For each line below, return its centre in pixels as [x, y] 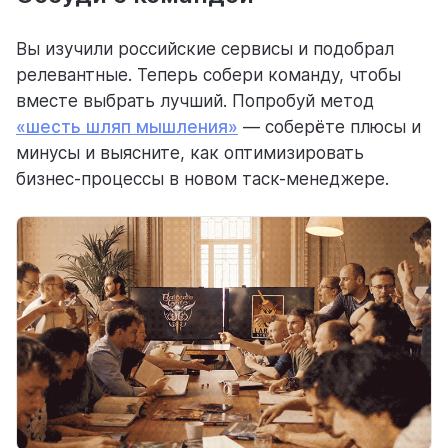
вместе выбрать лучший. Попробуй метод [195, 101]
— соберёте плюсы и [329, 127]
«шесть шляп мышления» [127, 127]
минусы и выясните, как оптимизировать [190, 153]
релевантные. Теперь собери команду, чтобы [208, 75]
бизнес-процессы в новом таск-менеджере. [202, 179]
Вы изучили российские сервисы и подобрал [205, 49]
